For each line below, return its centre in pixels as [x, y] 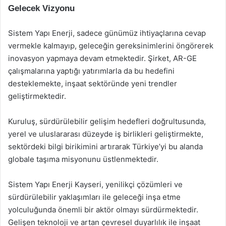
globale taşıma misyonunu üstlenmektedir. [83, 159]
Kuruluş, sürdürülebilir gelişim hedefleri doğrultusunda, [107, 121]
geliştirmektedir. [37, 96]
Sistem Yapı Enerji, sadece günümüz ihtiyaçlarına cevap [107, 33]
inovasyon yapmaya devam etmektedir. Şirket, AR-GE [102, 58]
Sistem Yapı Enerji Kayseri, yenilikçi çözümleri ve [95, 184]
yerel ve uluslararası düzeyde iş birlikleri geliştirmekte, [106, 134]
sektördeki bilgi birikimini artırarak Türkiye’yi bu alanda [105, 147]
